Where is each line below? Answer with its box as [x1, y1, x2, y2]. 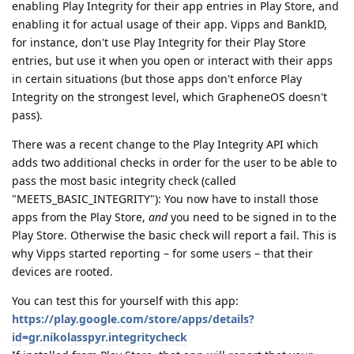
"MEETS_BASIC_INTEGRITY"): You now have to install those [12, 190, 318, 206]
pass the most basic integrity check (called [12, 172, 236, 188]
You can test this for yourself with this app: [12, 292, 239, 308]
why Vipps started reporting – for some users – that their [12, 245, 313, 261]
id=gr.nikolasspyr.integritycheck [12, 329, 187, 345]
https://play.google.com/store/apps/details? [12, 311, 254, 326]
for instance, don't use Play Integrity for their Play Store [12, 34, 306, 50]
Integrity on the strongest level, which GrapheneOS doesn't [12, 88, 327, 104]
